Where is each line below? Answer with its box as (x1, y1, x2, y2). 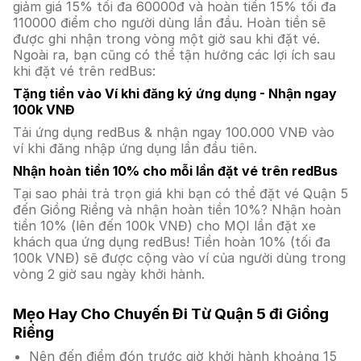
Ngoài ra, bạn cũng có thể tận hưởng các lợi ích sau (13, 47, 335, 63)
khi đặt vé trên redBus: (13, 63, 156, 79)
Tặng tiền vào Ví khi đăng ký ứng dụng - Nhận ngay (13, 85, 337, 102)
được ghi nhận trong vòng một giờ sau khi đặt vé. (13, 31, 324, 47)
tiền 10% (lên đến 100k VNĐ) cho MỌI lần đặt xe (13, 218, 316, 234)
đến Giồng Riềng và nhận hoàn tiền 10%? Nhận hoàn (13, 201, 341, 218)
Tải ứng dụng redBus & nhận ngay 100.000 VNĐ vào (13, 124, 334, 140)
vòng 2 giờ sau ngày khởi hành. (13, 266, 205, 282)
